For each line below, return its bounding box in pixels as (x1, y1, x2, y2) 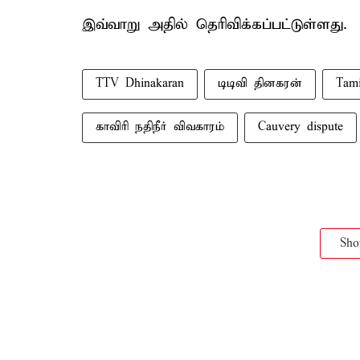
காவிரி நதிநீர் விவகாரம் (96, 120, 224, 134)
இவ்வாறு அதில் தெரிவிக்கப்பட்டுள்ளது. (82, 15, 347, 34)
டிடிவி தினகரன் (218, 76, 302, 91)
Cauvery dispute (258, 120, 343, 134)
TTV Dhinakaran (96, 76, 184, 91)
